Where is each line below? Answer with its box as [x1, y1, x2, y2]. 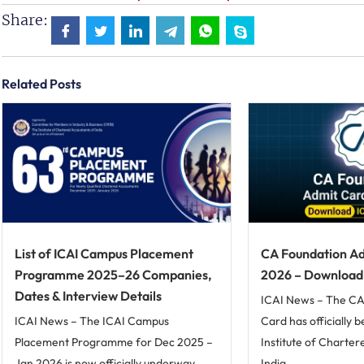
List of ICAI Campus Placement [15, 245, 193, 262]
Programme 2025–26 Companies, [15, 266, 211, 284]
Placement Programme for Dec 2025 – [15, 335, 213, 350]
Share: [2, 11, 48, 30]
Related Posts [2, 76, 81, 93]
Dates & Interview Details [15, 288, 162, 305]
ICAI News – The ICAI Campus [15, 314, 169, 329]
